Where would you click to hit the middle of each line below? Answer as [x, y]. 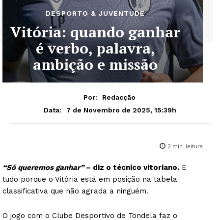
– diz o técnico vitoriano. [133, 167]
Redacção [119, 97]
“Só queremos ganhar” [44, 167]
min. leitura [187, 146]
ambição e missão [95, 64]
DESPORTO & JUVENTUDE [95, 13]
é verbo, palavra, [95, 48]
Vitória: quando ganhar [95, 32]
